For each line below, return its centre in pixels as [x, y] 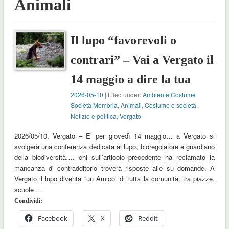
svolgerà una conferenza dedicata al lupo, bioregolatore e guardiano [114, 147]
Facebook [52, 219]
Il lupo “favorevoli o [124, 41]
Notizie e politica [94, 116]
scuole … [28, 190]
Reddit [148, 219]
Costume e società [171, 105]
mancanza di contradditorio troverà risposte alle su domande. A [114, 168]
